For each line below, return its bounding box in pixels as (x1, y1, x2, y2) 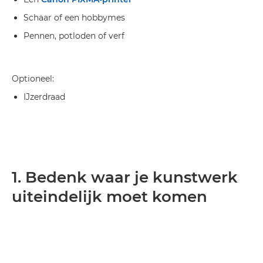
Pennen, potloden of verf (23, 31, 124, 41)
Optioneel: (12, 73, 54, 84)
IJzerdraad (23, 92, 65, 102)
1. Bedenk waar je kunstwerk (12, 168, 238, 187)
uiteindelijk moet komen (12, 187, 207, 206)
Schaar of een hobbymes (23, 12, 125, 23)
